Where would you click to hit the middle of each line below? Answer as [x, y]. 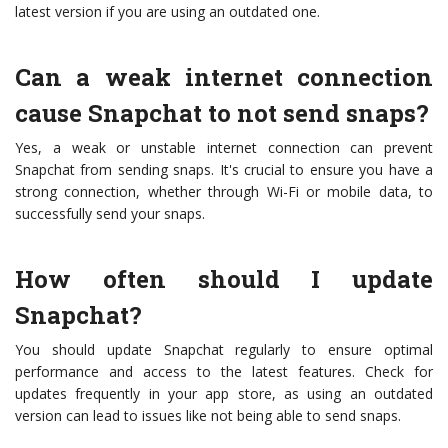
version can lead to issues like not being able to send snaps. [208, 416]
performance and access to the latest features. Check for [224, 372]
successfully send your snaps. [110, 214]
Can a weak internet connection [224, 77]
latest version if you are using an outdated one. [167, 12]
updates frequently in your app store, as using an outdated [224, 394]
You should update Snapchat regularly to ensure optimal [224, 350]
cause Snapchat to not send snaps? [222, 113]
